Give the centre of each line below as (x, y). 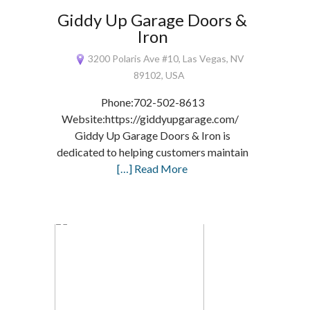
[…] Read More (153, 168)
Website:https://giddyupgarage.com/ (153, 119)
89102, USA (159, 75)
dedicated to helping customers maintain (152, 152)
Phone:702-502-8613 (152, 102)
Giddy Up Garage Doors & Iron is (152, 135)
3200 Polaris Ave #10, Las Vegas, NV (165, 58)
